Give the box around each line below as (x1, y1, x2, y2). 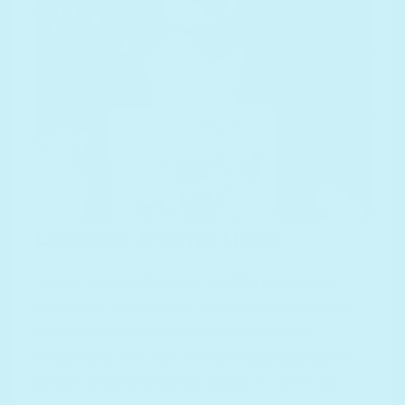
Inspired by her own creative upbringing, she (35, 349, 357, 367)
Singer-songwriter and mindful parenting (35, 273, 333, 291)
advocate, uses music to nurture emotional (35, 298, 350, 316)
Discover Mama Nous (35, 225, 278, 252)
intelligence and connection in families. (35, 324, 317, 342)
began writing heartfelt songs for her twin (35, 374, 339, 392)
